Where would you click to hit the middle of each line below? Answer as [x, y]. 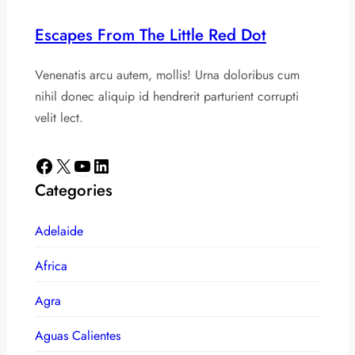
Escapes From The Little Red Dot [151, 34]
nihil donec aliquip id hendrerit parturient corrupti [167, 96]
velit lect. [59, 117]
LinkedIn [96, 165]
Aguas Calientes [78, 335]
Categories [74, 190]
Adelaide [59, 231]
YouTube [77, 165]
